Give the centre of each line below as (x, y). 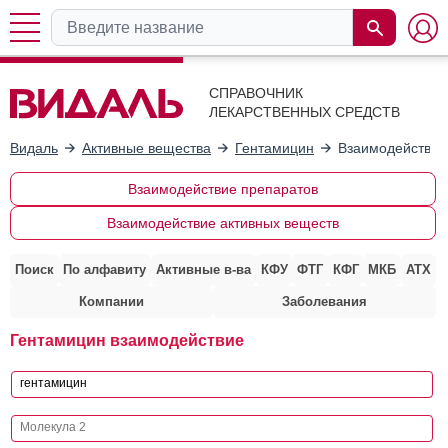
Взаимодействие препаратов (222, 188)
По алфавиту (105, 269)
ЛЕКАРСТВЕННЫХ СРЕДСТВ (304, 112)
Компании (111, 301)
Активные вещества (146, 147)
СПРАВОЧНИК (256, 93)
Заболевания (324, 301)
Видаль (34, 147)
